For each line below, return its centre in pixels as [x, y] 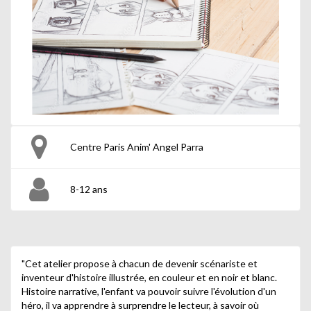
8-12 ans [89, 190]
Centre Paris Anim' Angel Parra [137, 147]
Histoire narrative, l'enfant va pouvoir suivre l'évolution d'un [149, 292]
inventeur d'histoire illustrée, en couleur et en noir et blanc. [149, 278]
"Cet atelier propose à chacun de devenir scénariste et [140, 264]
